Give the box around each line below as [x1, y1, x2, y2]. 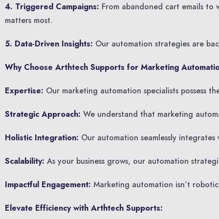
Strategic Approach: [5, 109, 81, 120]
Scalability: [5, 155, 44, 167]
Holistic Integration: [5, 132, 79, 143]
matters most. [5, 15, 52, 26]
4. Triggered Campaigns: [5, 1, 99, 12]
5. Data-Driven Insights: [5, 38, 93, 49]
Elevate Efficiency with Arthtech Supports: [5, 202, 163, 214]
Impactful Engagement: [5, 179, 91, 190]
